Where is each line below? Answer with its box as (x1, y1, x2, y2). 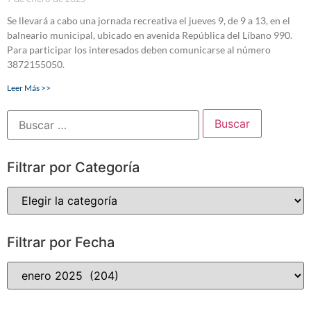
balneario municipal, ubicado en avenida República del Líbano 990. (7, 29, 292, 42)
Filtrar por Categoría (7, 159, 140, 176)
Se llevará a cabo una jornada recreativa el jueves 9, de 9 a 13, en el (7, 15, 290, 27)
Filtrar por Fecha (7, 234, 115, 251)
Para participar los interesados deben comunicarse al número (7, 44, 271, 56)
